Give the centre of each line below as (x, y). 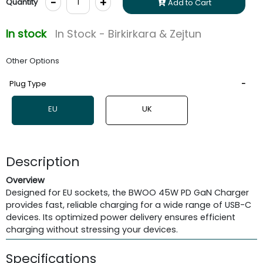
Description (43, 161)
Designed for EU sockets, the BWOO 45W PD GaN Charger (127, 192)
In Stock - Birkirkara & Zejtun (128, 33)
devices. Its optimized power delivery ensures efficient (121, 217)
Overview (25, 180)
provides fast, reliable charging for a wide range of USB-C (129, 205)
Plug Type (28, 83)
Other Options (33, 60)
